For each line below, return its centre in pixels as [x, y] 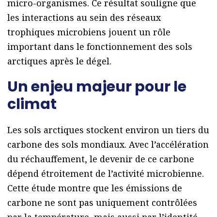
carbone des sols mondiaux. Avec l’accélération [108, 144]
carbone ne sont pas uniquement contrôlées [102, 202]
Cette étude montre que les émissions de [95, 188]
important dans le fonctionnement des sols [100, 46]
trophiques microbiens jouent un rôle [89, 32]
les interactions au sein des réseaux [84, 17]
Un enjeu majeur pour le [97, 86]
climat [32, 104]
